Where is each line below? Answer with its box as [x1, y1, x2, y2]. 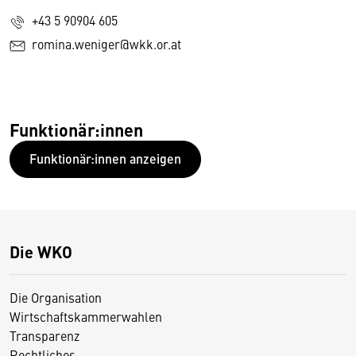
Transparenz [10, 327, 79, 345]
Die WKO [10, 240, 72, 264]
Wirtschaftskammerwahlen [10, 308, 162, 326]
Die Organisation [10, 288, 102, 307]
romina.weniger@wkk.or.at [32, 35, 181, 53]
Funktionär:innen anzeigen [29, 149, 181, 168]
